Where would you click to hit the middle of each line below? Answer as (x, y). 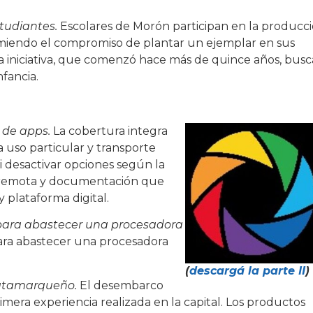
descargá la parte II (247, 271)
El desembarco (120, 285)
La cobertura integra (110, 131)
